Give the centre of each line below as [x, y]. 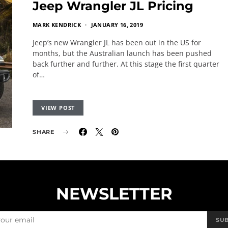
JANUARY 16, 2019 [117, 25]
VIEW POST [58, 108]
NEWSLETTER [114, 194]
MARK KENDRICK [57, 25]
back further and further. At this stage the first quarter [126, 64]
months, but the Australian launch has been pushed [122, 53]
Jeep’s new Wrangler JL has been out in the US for [117, 42]
